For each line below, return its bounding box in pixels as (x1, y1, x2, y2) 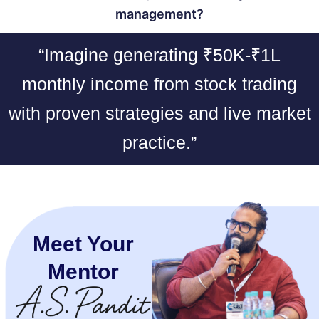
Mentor (48, 259, 119, 283)
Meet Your (33, 231, 134, 256)
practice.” (122, 132, 197, 152)
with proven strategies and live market (8, 103, 311, 123)
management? (115, 6, 204, 21)
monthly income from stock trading (22, 73, 297, 94)
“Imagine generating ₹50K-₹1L (38, 44, 281, 65)
